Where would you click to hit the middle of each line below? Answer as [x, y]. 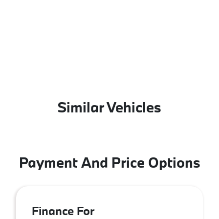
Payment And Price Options [109, 162]
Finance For [63, 210]
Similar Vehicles [109, 107]
